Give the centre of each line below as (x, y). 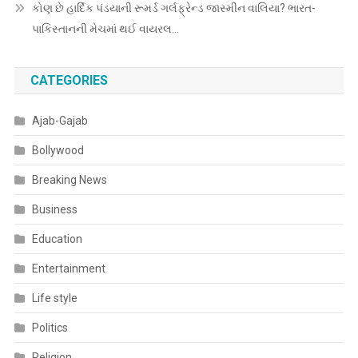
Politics (50, 328)
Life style (54, 298)
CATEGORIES (69, 81)
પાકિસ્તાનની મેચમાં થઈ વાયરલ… (105, 29)
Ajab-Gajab (60, 121)
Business (54, 210)
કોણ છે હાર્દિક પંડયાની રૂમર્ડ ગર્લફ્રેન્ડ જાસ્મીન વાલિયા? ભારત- (173, 8)
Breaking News (69, 180)
